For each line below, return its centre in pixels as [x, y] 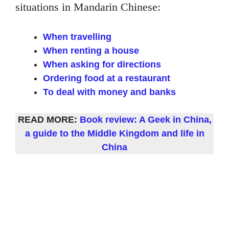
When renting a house [91, 50]
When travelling [77, 37]
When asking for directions [102, 64]
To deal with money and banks [109, 92]
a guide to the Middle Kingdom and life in [114, 133]
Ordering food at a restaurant [107, 78]
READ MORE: [49, 119]
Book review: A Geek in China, [145, 119]
